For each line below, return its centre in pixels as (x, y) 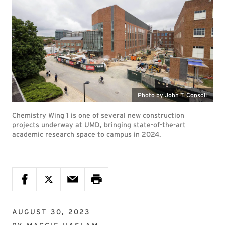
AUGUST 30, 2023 (51, 212)
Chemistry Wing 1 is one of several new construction (98, 115)
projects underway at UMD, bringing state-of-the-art (99, 125)
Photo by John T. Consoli (172, 95)
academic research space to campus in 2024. (87, 134)
